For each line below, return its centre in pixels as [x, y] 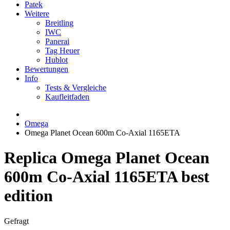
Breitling [59, 23]
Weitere [37, 14]
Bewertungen [46, 69]
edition [28, 196]
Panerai [57, 41]
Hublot [56, 60]
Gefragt [16, 221]
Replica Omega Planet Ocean [107, 158]
